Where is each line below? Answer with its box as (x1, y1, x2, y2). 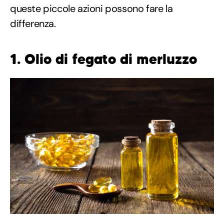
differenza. (10, 16, 56, 30)
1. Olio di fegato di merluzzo (10, 50, 197, 68)
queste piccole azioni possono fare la (10, 1, 173, 15)
